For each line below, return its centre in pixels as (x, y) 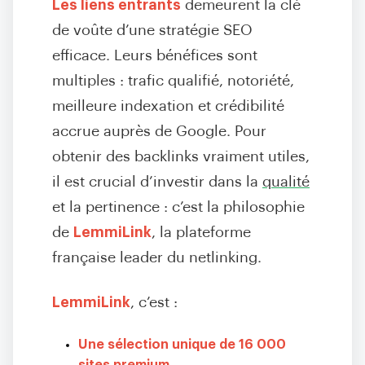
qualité (286, 182)
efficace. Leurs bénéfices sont (155, 56)
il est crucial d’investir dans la (157, 182)
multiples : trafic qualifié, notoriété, (173, 81)
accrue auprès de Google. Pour (159, 132)
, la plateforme (201, 233)
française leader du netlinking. (157, 258)
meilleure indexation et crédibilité (168, 106)
